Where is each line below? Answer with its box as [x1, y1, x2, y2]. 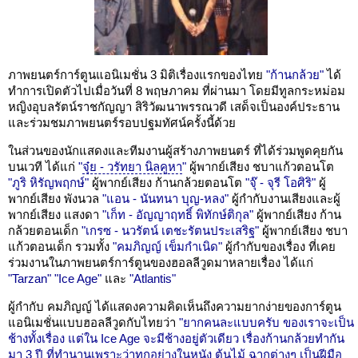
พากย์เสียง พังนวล [8, 191, 102, 205]
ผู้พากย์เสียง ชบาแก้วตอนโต [186, 159, 334, 173]
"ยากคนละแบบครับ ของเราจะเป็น [179, 315, 354, 329]
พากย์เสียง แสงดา [8, 207, 102, 221]
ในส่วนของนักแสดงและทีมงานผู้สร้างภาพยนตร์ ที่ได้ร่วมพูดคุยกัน [8, 143, 343, 157]
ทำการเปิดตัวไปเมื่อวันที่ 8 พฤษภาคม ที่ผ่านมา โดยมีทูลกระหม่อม [8, 83, 345, 97]
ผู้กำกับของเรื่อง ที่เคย [222, 239, 336, 253]
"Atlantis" [129, 271, 176, 285]
